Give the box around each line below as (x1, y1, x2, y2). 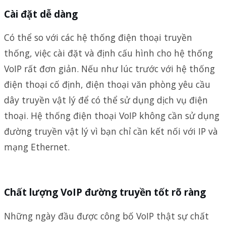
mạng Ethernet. (4, 141, 70, 153)
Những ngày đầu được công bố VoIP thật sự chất (4, 210, 209, 222)
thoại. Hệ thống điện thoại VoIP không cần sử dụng (4, 109, 219, 122)
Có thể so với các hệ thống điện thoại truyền (4, 31, 192, 44)
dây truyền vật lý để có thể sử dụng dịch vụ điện (4, 94, 208, 106)
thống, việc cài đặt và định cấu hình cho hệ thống (4, 47, 213, 60)
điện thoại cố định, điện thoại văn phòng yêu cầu (4, 78, 210, 91)
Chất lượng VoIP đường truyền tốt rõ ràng (4, 185, 206, 199)
